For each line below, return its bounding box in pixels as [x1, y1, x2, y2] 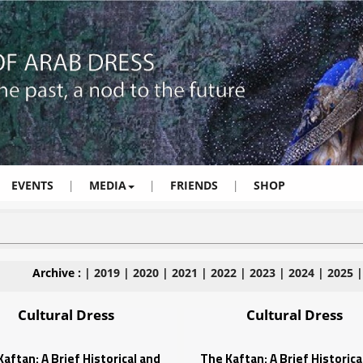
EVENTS [11, 177, 53, 194]
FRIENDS [170, 177, 218, 194]
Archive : [32, 265, 84, 281]
